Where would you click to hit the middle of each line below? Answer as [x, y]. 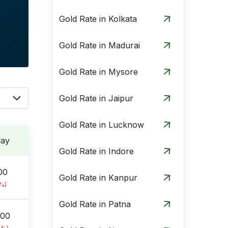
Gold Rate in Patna [95, 204]
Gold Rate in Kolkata [98, 19]
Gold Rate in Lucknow [102, 125]
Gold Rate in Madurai [99, 45]
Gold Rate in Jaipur [96, 98]
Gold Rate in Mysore [98, 72]
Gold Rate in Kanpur [98, 178]
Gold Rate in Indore [96, 151]
